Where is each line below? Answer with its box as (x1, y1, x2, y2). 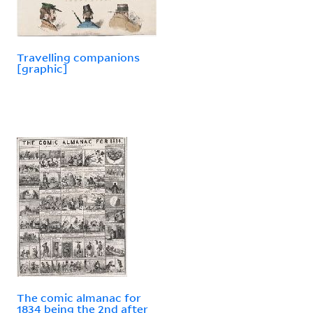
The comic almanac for (17, 290, 141, 305)
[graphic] (17, 61, 68, 75)
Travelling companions (17, 50, 140, 64)
